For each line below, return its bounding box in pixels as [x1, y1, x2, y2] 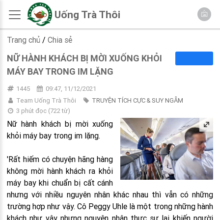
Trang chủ [7, 35, 40, 45]
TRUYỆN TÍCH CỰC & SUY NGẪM [91, 96, 183, 105]
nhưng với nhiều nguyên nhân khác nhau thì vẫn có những [7, 190, 213, 199]
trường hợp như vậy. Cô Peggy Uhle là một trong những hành [7, 201, 213, 211]
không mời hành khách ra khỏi [7, 166, 113, 176]
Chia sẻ [48, 35, 72, 45]
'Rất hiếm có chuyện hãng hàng [7, 154, 113, 164]
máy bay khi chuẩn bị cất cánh [7, 178, 113, 188]
